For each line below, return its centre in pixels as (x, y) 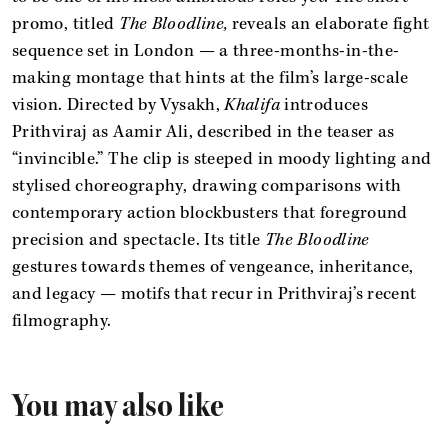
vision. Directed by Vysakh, (118, 104)
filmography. (64, 320)
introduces (324, 104)
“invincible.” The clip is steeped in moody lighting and (222, 158)
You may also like (118, 405)
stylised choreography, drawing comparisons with (207, 185)
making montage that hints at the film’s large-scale (210, 77)
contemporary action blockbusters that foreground (210, 212)
